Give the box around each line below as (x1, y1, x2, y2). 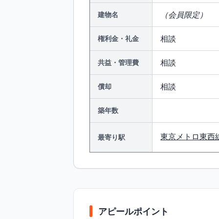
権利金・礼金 (98, 34, 139, 43)
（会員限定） (160, 9, 208, 20)
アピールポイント (98, 205, 169, 217)
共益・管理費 (98, 58, 139, 67)
